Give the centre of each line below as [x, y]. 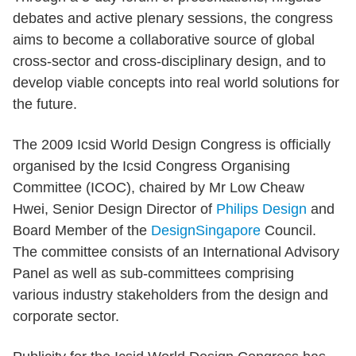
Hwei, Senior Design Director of [114, 209]
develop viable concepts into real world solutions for [176, 83]
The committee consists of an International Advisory [176, 252]
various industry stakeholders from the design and [170, 295]
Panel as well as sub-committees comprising [153, 273]
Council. [288, 230]
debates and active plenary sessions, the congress [173, 18]
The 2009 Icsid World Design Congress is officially [172, 145]
